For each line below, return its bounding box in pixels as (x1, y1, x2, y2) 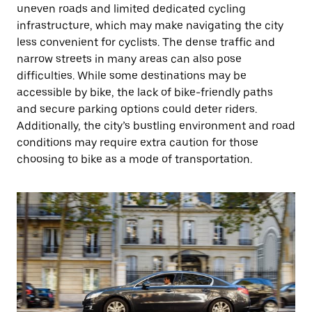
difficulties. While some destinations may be (17, 69, 247, 82)
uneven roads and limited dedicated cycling (17, 2, 246, 15)
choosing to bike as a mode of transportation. (17, 153, 252, 166)
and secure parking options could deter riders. (17, 102, 257, 116)
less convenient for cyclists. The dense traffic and (17, 36, 275, 49)
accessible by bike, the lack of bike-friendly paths (17, 86, 273, 99)
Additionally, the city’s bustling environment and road (17, 119, 295, 132)
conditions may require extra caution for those (17, 136, 258, 149)
